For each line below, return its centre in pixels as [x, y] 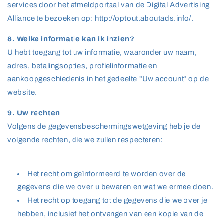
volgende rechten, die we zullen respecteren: [85, 140]
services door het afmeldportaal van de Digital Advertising [109, 5]
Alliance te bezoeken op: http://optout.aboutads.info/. [101, 18]
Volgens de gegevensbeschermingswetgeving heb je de [104, 126]
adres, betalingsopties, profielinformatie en [82, 66]
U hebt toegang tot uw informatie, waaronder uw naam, [102, 52]
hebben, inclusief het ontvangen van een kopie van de [110, 214]
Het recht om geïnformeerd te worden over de [107, 174]
